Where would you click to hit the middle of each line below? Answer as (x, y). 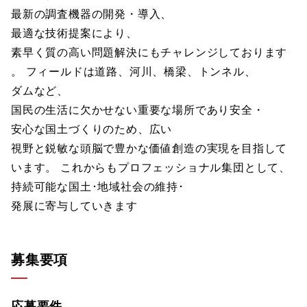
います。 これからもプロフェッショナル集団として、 (151, 168)
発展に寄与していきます (74, 206)
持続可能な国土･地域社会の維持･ (98, 187)
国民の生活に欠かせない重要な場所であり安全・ (138, 110)
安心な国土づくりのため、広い (92, 129)
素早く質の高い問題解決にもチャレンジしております (149, 52)
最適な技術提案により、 (74, 33)
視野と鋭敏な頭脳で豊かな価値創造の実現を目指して (149, 148)
